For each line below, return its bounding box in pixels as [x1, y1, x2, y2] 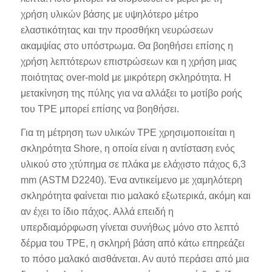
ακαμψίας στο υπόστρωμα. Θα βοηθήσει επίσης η [20, 40, 233, 51]
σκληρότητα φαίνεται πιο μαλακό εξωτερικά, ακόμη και [20, 191, 251, 202]
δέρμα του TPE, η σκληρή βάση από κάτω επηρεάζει [20, 238, 245, 249]
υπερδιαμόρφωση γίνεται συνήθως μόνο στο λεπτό [20, 222, 239, 233]
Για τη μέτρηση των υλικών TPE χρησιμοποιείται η [20, 127, 235, 138]
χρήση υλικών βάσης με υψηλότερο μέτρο [20, 8, 199, 19]
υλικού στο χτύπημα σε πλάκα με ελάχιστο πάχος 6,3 [20, 159, 246, 170]
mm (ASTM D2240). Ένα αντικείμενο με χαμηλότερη [20, 175, 242, 186]
